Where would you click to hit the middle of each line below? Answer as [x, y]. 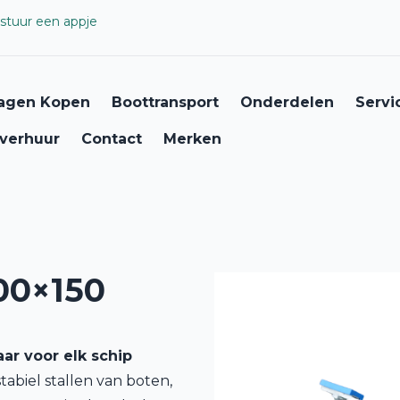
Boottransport [165, 102]
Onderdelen [287, 102]
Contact [112, 139]
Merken [192, 139]
